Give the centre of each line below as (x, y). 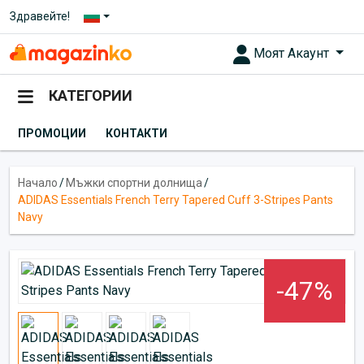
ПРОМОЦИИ (52, 133)
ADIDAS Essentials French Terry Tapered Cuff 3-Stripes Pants (175, 199)
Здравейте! (40, 16)
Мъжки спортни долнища (134, 182)
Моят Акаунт (293, 53)
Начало (38, 182)
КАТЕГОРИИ (91, 96)
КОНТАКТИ (136, 133)
